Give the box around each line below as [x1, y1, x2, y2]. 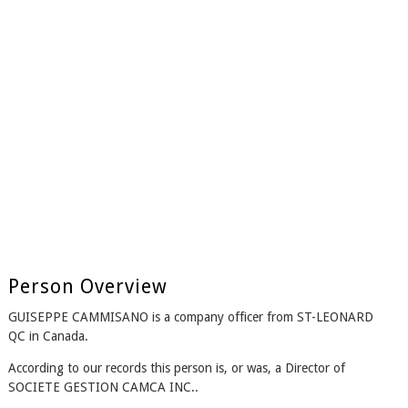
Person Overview [7, 275, 168, 299]
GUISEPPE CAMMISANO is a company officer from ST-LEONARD [7, 310, 373, 325]
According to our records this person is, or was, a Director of [7, 361, 345, 376]
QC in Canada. [7, 329, 88, 344]
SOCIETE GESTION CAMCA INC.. [7, 380, 199, 395]
